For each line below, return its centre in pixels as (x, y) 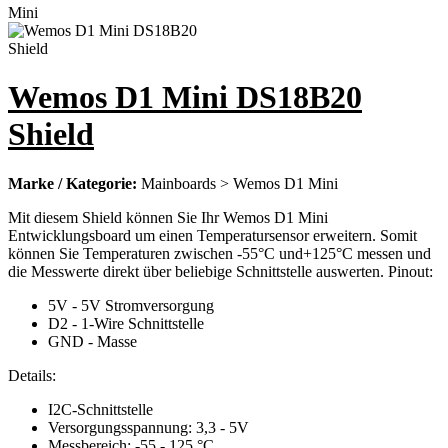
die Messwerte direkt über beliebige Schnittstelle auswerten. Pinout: (220, 271)
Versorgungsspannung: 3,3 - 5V (148, 427)
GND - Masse (92, 341)
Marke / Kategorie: (74, 183)
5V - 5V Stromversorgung (131, 305)
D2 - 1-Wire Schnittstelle (126, 323)
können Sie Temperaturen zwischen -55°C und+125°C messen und (219, 253)
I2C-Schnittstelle (100, 409)
